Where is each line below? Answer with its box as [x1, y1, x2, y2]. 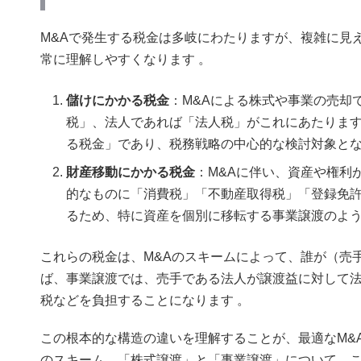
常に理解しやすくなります [40, 52, 198, 66]
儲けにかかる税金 [66, 93, 169, 107]
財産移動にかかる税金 [66, 165, 195, 179]
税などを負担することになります [40, 293, 237, 307]
